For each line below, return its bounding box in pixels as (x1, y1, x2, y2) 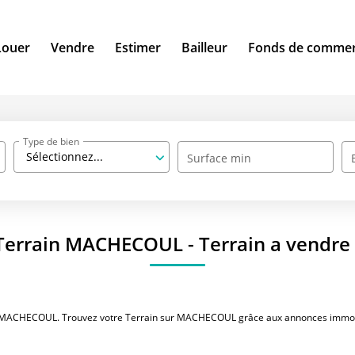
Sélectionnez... (26, 149, 104, 165)
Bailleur (181, 38, 227, 56)
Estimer (115, 38, 161, 56)
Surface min (187, 151, 252, 166)
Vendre (51, 38, 94, 56)
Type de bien (23, 134, 80, 148)
